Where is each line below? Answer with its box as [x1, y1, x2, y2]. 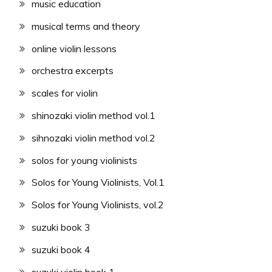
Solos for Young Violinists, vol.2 [32, 199, 164, 211]
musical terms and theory [32, 19, 140, 32]
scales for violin [32, 87, 98, 100]
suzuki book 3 [32, 221, 90, 234]
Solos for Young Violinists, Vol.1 [32, 176, 165, 189]
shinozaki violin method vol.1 [32, 109, 155, 122]
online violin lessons [32, 42, 117, 55]
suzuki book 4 [32, 243, 90, 256]
